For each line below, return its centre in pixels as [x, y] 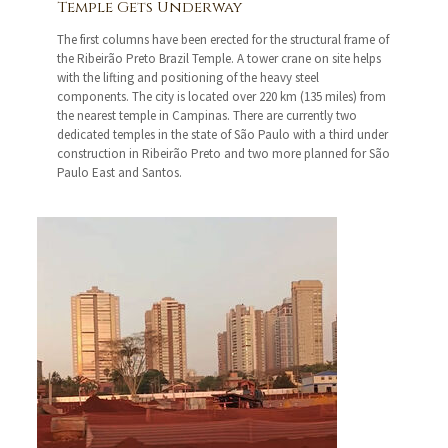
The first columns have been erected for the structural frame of [223, 40]
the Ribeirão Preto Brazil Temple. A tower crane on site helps [219, 59]
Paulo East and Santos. [120, 173]
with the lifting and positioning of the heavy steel [188, 78]
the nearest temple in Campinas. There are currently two [207, 116]
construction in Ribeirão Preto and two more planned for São [224, 154]
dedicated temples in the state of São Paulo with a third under [223, 135]
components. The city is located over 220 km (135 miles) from [222, 97]
